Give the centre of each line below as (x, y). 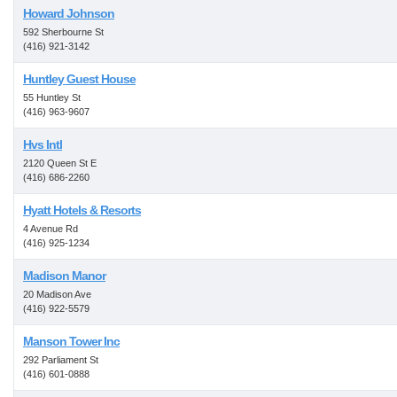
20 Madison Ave (57, 294)
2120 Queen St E (60, 163)
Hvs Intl (43, 144)
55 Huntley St (52, 97)
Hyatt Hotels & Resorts (82, 210)
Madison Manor (64, 276)
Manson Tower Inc (71, 341)
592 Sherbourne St (63, 32)
